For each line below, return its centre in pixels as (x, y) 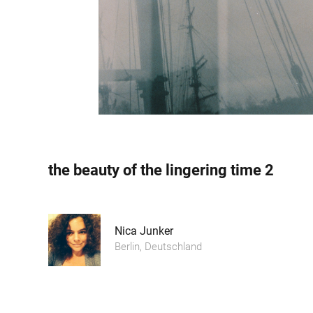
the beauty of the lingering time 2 (161, 170)
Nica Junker (144, 231)
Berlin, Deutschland (158, 246)
